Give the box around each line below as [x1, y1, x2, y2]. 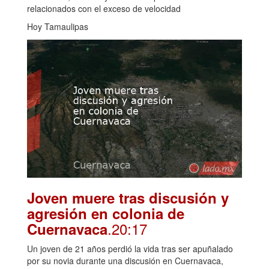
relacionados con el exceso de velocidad [27, 2, 181, 14]
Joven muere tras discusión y [27, 187, 229, 208]
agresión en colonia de [27, 202, 184, 223]
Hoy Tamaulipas [27, 20, 88, 32]
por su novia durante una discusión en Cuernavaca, [27, 254, 223, 267]
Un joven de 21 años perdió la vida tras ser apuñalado [27, 242, 233, 255]
